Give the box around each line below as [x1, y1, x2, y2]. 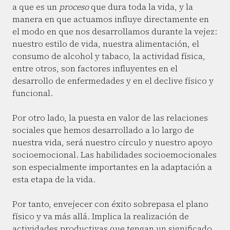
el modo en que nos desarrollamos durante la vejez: [12, 26, 217, 37]
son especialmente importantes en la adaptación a [12, 161, 212, 173]
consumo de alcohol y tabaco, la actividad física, [12, 50, 205, 62]
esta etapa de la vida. [12, 174, 95, 185]
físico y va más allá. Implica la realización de [12, 210, 189, 222]
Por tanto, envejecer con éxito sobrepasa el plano [12, 198, 208, 210]
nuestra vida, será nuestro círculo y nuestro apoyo [12, 137, 213, 148]
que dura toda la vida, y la [89, 1, 193, 13]
